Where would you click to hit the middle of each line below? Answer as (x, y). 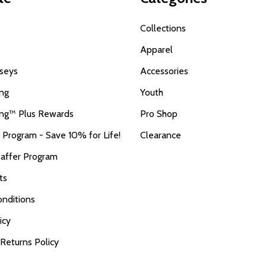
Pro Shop (159, 113)
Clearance (161, 135)
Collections (163, 28)
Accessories (164, 71)
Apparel (156, 49)
